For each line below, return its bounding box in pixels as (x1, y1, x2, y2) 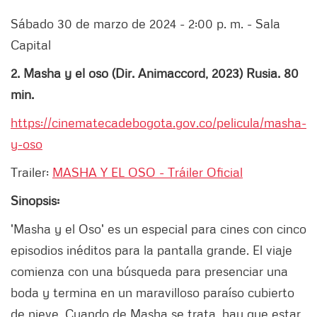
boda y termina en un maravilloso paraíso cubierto (11, 284, 294, 301)
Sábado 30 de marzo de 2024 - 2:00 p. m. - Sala (11, 16, 280, 32)
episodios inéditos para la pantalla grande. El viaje (11, 242, 292, 258)
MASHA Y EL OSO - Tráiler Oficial (52, 164, 243, 180)
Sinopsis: (11, 192, 59, 209)
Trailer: (11, 164, 52, 180)
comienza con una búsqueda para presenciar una (11, 263, 288, 279)
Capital (11, 37, 51, 53)
